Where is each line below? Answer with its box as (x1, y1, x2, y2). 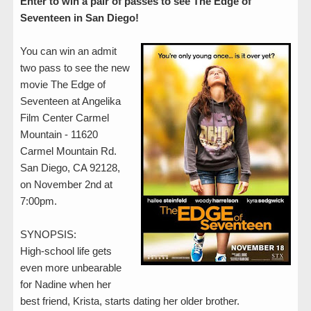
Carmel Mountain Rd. (20, 144, 117, 157)
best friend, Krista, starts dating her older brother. (20, 294, 239, 307)
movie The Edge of (20, 78, 106, 90)
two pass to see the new (20, 61, 130, 74)
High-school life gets (20, 244, 112, 257)
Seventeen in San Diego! (20, 11, 139, 24)
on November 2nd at (20, 178, 112, 190)
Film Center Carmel (20, 111, 109, 124)
